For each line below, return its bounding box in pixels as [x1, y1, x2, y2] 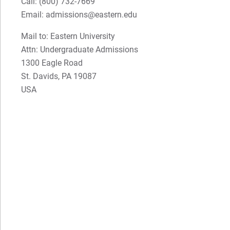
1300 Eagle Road [21, 57, 83, 68]
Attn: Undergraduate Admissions [21, 44, 139, 54]
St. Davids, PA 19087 [21, 71, 97, 81]
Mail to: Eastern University [21, 31, 116, 41]
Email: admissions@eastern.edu [21, 9, 138, 20]
